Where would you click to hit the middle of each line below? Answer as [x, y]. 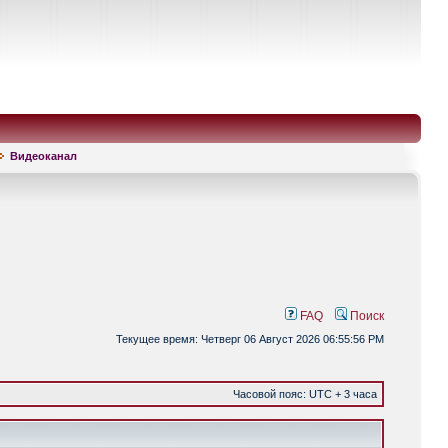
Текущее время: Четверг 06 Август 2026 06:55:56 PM [250, 339]
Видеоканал [43, 156]
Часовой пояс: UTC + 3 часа [305, 394]
